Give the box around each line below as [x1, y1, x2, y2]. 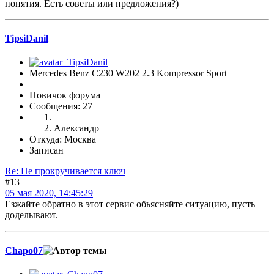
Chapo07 [5, 245, 43, 256]
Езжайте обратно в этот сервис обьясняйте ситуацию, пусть [5, 199, 255, 210]
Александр [54, 123, 99, 134]
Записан [29, 145, 64, 156]
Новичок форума [29, 90, 100, 101]
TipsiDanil [5, 32, 48, 43]
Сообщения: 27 [29, 101, 92, 112]
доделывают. [5, 210, 58, 221]
